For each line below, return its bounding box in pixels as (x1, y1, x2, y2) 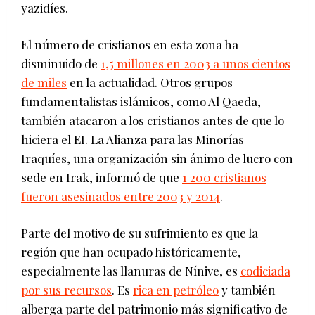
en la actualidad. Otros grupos (67, 75, 233, 91)
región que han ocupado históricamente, (21, 244, 241, 260)
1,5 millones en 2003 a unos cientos (101, 56, 290, 72)
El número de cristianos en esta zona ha (21, 37, 238, 53)
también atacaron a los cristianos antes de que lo (21, 112, 284, 129)
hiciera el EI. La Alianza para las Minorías (21, 131, 244, 148)
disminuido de (21, 56, 101, 72)
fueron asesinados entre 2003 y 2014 (21, 188, 220, 205)
